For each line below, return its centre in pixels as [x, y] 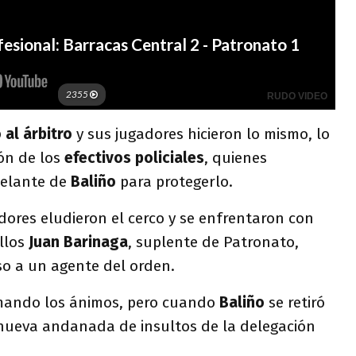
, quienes [236, 157]
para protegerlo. [176, 181]
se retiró [297, 302]
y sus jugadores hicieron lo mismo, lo [201, 133]
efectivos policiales [134, 157]
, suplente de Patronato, [213, 242]
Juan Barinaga [78, 242]
